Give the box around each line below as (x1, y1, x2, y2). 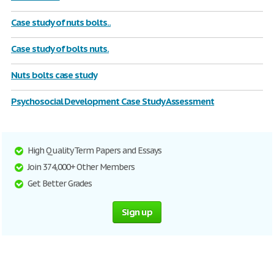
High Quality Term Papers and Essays (28, 145, 161, 156)
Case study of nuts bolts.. (11, 17, 111, 28)
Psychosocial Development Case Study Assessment (11, 95, 215, 107)
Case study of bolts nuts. (11, 43, 109, 54)
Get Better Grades (28, 178, 92, 189)
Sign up (122, 206, 152, 218)
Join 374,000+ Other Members (28, 161, 135, 172)
